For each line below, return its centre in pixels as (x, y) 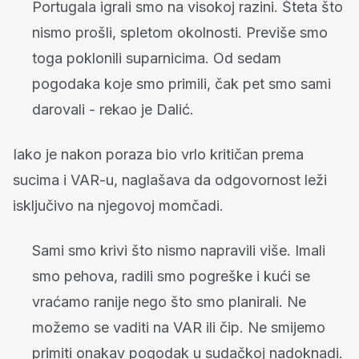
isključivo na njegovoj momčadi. (118, 206)
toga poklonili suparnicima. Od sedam (157, 58)
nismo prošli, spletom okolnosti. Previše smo (180, 33)
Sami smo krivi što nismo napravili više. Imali (179, 251)
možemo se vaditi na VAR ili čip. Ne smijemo (179, 328)
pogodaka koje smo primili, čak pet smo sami (182, 84)
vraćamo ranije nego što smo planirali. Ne (169, 302)
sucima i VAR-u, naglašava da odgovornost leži (170, 180)
